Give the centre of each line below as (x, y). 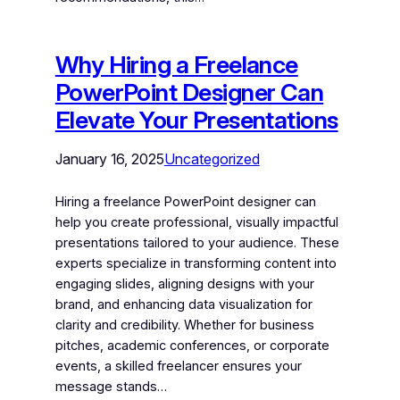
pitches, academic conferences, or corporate (192, 345)
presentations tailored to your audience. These (197, 242)
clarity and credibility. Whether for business (184, 325)
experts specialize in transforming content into (196, 263)
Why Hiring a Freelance (176, 64)
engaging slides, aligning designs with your (184, 283)
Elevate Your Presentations (196, 120)
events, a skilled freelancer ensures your (178, 366)
